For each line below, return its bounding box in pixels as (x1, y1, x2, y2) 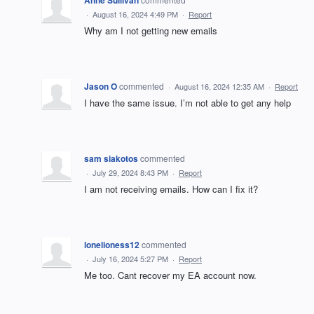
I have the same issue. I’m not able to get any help (84, 96, 291, 110)
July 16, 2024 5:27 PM (93, 253, 168, 265)
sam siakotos (84, 152, 138, 165)
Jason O (84, 80, 117, 93)
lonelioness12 (84, 238, 139, 252)
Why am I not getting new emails (84, 24, 217, 38)
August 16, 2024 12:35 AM (175, 81, 264, 93)
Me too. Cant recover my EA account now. (84, 268, 257, 282)
